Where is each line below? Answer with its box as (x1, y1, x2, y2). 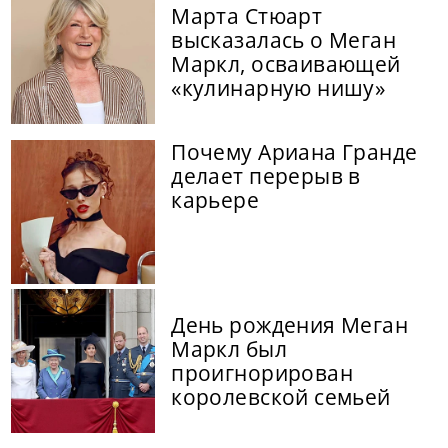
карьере (171, 186, 260, 215)
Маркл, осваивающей (171, 50, 401, 79)
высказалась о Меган (171, 26, 397, 55)
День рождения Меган (171, 311, 409, 340)
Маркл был (171, 335, 287, 364)
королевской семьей (171, 383, 391, 412)
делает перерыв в (171, 162, 361, 191)
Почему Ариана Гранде (171, 138, 418, 167)
